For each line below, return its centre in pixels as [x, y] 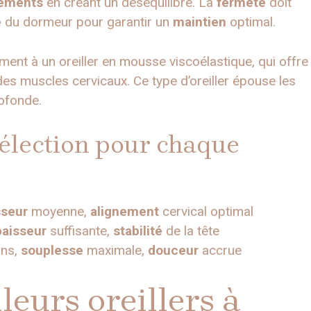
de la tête [191, 231]
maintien [200, 22]
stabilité [138, 231]
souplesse [52, 251]
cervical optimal [206, 212]
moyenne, [59, 212]
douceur [173, 251]
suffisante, [80, 231]
